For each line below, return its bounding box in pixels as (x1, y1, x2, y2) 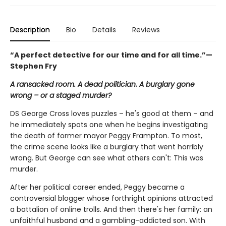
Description (10, 24, 50, 35)
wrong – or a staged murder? (10, 90, 111, 100)
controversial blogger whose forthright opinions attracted (10, 193, 213, 203)
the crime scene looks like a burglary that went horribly (10, 141, 203, 152)
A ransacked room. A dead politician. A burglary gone (10, 79, 195, 89)
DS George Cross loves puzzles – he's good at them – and (10, 108, 213, 119)
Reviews (132, 24, 160, 35)
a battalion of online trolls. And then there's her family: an (10, 204, 212, 214)
